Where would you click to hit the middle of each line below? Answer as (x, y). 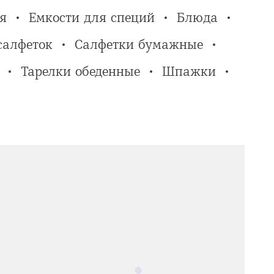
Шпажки (189, 72)
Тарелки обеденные (80, 72)
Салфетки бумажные (139, 45)
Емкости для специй (92, 18)
